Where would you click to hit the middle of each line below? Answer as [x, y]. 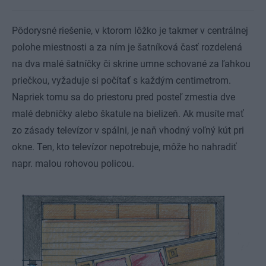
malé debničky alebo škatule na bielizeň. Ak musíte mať [128, 113]
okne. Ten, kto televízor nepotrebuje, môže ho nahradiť [124, 147]
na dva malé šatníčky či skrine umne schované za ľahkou [131, 64]
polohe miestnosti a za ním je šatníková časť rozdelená [127, 47]
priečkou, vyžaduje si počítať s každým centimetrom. [121, 80]
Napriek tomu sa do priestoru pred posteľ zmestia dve [123, 97]
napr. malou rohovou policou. [73, 163]
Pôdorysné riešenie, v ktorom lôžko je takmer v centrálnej [130, 30]
